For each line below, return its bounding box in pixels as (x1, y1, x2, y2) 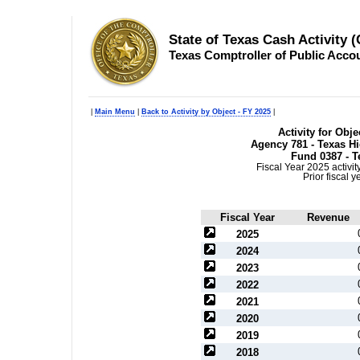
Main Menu (95, 107, 135, 116)
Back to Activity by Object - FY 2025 (141, 107, 271, 116)
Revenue (306, 211, 350, 224)
